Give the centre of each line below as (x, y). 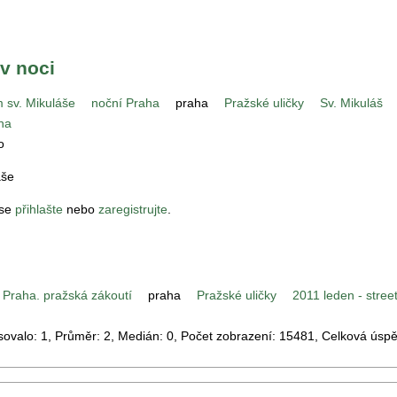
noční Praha (125, 103)
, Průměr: (76, 336)
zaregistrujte (133, 210)
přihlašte (39, 210)
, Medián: (139, 336)
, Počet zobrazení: (226, 336)
